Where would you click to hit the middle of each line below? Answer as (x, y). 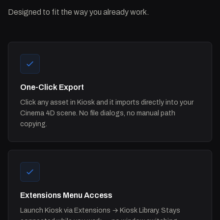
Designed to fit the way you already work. (79, 12)
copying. (34, 124)
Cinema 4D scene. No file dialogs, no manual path (98, 113)
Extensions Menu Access (66, 195)
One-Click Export (52, 87)
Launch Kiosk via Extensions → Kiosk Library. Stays (100, 210)
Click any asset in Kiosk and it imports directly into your (107, 102)
